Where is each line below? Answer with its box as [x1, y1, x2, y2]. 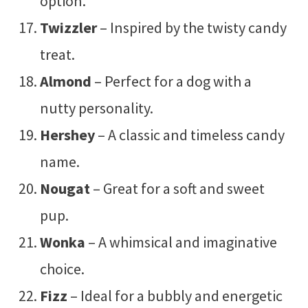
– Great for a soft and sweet [89, 178, 265, 198]
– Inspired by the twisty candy [96, 17, 287, 37]
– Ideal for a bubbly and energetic [67, 285, 283, 305]
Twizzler [39, 17, 97, 37]
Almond [39, 71, 91, 91]
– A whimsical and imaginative [85, 232, 277, 252]
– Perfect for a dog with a [91, 71, 252, 91]
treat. [39, 44, 75, 64]
